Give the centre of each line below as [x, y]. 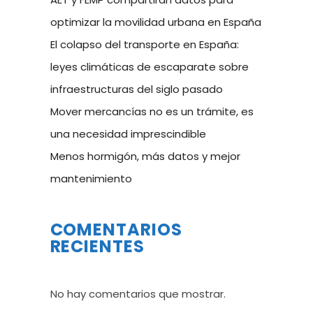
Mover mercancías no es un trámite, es [152, 111]
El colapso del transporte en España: [144, 44]
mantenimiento [91, 179]
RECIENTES [97, 246]
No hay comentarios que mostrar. [138, 294]
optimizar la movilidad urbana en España [155, 22]
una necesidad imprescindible [128, 134]
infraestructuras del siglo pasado [136, 89]
